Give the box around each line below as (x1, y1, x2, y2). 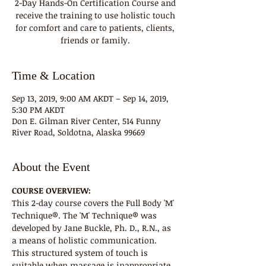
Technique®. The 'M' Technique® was (12, 210, 159, 221)
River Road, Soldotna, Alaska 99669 (12, 126, 145, 138)
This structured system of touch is (12, 247, 150, 258)
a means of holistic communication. (12, 235, 159, 246)
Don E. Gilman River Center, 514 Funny (12, 115, 161, 126)
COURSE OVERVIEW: (12, 185, 91, 196)
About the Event (12, 160, 90, 173)
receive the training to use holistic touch (15, 9, 175, 21)
